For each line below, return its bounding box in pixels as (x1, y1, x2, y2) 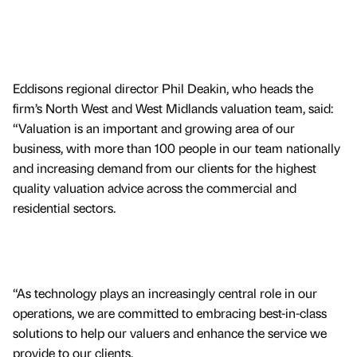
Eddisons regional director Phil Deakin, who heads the (13, 80, 313, 97)
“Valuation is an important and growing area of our (13, 120, 295, 137)
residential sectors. (13, 199, 119, 217)
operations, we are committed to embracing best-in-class (13, 304, 327, 321)
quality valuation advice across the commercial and (13, 179, 296, 197)
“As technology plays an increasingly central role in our (13, 284, 317, 301)
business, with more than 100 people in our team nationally (13, 139, 340, 157)
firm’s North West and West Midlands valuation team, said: (13, 100, 333, 117)
